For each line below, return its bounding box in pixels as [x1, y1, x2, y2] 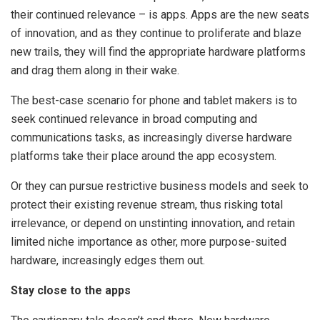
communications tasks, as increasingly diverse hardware [11, 130, 292, 144]
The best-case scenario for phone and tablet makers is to [11, 93, 297, 107]
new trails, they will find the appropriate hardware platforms [11, 44, 306, 59]
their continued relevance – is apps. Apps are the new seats [11, 7, 309, 21]
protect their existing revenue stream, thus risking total [11, 197, 283, 211]
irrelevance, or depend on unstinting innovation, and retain [11, 216, 295, 230]
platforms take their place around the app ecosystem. [11, 149, 276, 163]
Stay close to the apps [11, 283, 131, 297]
